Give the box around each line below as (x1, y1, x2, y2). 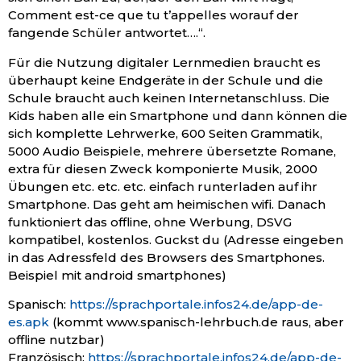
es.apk (8, 313, 49, 330)
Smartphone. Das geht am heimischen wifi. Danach (8, 196, 326, 212)
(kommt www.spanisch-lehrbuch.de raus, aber (49, 313, 344, 330)
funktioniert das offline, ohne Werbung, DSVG (8, 214, 292, 230)
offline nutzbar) (8, 331, 105, 347)
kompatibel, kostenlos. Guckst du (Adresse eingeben (8, 231, 343, 247)
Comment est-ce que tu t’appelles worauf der (8, 7, 299, 23)
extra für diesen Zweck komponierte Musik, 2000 (8, 160, 317, 176)
